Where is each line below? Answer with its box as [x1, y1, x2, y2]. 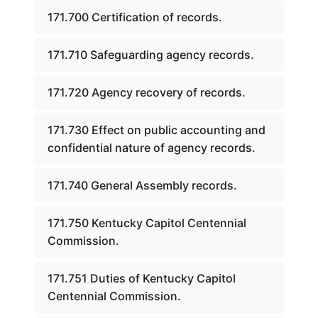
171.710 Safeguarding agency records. [48, 48, 254, 62]
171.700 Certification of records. [48, 10, 222, 24]
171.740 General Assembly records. [48, 178, 237, 192]
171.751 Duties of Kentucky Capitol [48, 271, 236, 285]
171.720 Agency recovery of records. [48, 85, 246, 99]
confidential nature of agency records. [48, 141, 256, 155]
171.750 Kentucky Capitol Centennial [48, 216, 246, 230]
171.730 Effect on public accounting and [48, 123, 265, 137]
